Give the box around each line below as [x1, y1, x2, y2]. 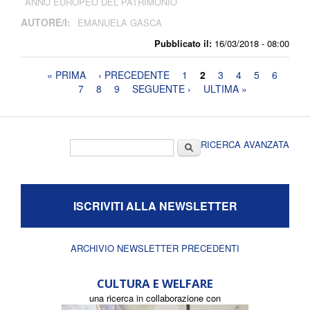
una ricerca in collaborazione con [89, 291, 221, 305]
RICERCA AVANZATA [201, 138, 289, 152]
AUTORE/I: [21, 15, 73, 30]
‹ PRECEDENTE [98, 68, 170, 82]
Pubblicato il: [154, 37, 212, 51]
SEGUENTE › [131, 82, 191, 96]
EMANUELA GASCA [77, 16, 162, 30]
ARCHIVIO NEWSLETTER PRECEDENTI [71, 241, 239, 255]
